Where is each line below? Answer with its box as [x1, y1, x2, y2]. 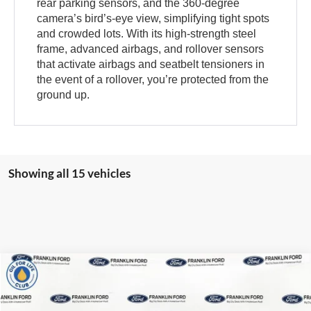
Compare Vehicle [28, 265, 106, 278]
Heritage [130, 272, 171, 285]
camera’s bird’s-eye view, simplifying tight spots [37, 12, 270, 25]
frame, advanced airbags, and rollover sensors [37, 43, 264, 56]
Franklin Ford [23, 297, 74, 308]
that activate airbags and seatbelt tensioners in [37, 58, 265, 71]
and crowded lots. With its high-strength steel [37, 28, 257, 40]
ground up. [37, 89, 90, 101]
